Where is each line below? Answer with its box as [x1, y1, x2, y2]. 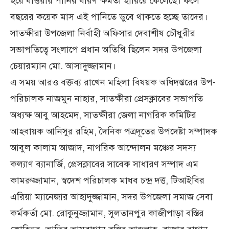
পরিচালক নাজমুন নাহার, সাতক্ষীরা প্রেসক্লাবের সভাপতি [10, 93, 203, 104]
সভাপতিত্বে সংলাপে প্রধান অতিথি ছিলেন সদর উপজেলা [10, 43, 202, 55]
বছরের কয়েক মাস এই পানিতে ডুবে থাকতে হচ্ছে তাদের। [10, 11, 208, 22]
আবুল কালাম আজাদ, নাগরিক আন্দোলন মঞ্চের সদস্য [10, 142, 196, 153]
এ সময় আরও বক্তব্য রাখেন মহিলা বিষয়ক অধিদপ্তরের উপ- [10, 76, 216, 88]
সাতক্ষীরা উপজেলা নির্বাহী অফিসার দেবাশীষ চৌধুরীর [10, 27, 195, 39]
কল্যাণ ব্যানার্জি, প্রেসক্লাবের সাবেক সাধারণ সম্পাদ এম [10, 158, 198, 170]
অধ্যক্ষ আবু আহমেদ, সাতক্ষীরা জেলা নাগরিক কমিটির [10, 109, 196, 121]
